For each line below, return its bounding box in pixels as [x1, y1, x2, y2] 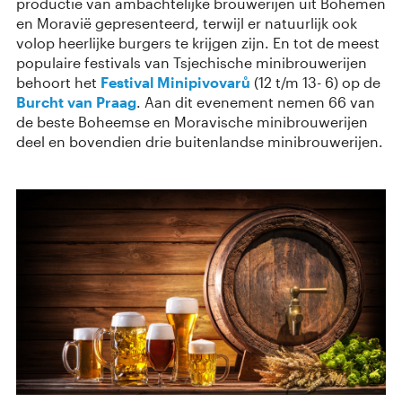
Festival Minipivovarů [100, 73, 250, 91]
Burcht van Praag [16, 92, 136, 110]
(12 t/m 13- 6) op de [250, 73, 380, 91]
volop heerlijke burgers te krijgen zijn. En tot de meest [16, 33, 380, 51]
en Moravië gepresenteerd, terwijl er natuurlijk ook [16, 13, 357, 31]
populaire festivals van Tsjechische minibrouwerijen [16, 53, 367, 71]
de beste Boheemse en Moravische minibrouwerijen [16, 112, 368, 130]
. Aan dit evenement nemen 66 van [136, 92, 375, 110]
